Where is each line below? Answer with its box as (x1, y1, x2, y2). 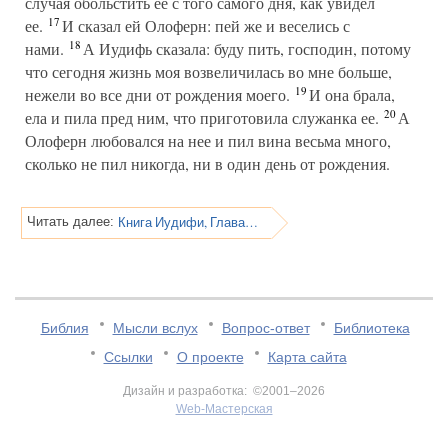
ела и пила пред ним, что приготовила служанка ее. (25, 107, 379, 128)
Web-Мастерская (175, 402, 273, 416)
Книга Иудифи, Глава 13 (245, 213, 258, 232)
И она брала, (304, 84, 395, 105)
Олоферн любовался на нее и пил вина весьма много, (25, 130, 391, 151)
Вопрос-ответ (221, 320, 310, 336)
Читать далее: (27, 214, 114, 229)
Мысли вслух (112, 320, 198, 336)
